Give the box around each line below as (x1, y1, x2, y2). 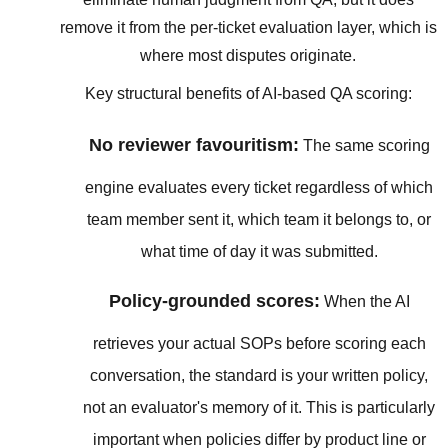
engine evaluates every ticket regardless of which (85, 178, 434, 196)
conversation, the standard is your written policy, (90, 367, 429, 385)
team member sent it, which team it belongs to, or (87, 210, 432, 228)
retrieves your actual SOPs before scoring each (92, 335, 426, 353)
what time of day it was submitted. (140, 242, 378, 260)
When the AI (319, 293, 410, 311)
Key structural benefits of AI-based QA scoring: (84, 84, 412, 102)
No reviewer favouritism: (88, 134, 299, 155)
